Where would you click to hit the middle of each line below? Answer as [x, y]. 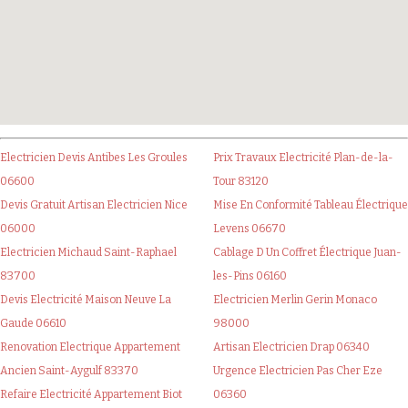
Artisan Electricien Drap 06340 [291, 347]
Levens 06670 [250, 229]
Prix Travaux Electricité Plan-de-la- [303, 158]
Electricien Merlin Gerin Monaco [295, 300]
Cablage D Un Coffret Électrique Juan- [307, 253]
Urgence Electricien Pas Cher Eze [298, 371]
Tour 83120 [241, 182]
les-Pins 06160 [250, 276]
